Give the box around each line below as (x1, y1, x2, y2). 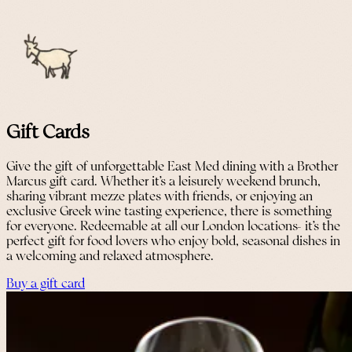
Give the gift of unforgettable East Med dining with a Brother (6, 160, 338, 174)
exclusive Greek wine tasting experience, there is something (6, 205, 332, 219)
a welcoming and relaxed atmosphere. (6, 250, 214, 264)
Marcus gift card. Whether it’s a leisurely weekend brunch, (6, 175, 321, 189)
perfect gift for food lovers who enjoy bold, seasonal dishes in (6, 235, 340, 249)
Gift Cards (6, 123, 90, 143)
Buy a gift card (6, 277, 85, 291)
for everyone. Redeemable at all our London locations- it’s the (6, 220, 340, 234)
